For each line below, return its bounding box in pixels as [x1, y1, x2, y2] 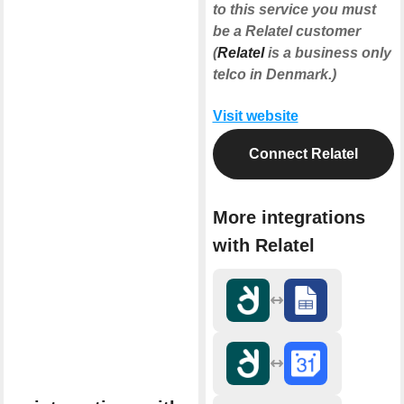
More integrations [212, 207, 365, 227]
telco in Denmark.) [212, 66, 336, 82]
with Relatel [212, 234, 315, 255]
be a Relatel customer [212, 23, 361, 39]
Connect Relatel [248, 145, 358, 161]
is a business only [263, 44, 391, 60]
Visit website [212, 107, 298, 124]
